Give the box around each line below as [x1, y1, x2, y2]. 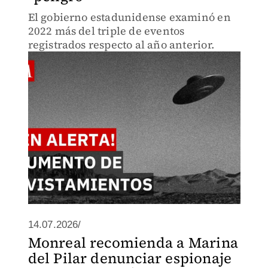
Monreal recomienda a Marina [28, 233, 238, 252]
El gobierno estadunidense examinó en [28, 10, 231, 25]
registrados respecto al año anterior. [28, 37, 214, 52]
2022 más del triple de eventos [28, 23, 185, 38]
